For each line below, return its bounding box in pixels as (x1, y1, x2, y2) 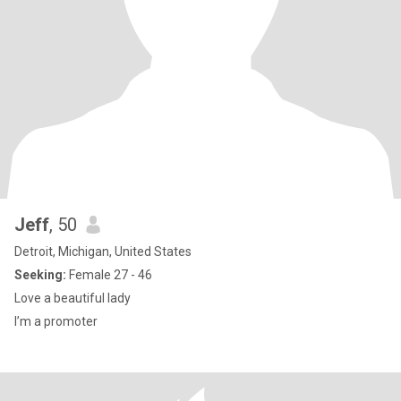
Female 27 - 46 (66, 268, 152, 282)
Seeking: (14, 268, 66, 282)
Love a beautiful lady (14, 291, 131, 305)
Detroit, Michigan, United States (14, 244, 192, 259)
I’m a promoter (14, 314, 98, 328)
